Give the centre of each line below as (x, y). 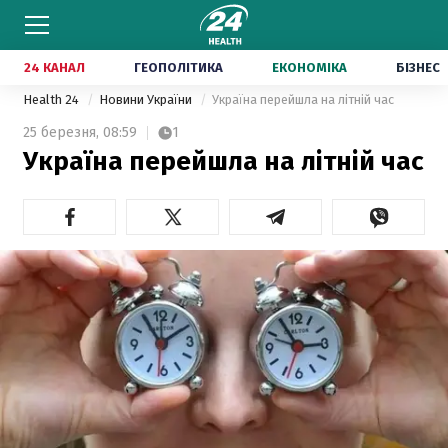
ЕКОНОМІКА (309, 67)
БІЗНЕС (418, 67)
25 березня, (61, 132)
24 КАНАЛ (54, 67)
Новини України (147, 99)
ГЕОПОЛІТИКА (178, 67)
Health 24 (52, 99)
